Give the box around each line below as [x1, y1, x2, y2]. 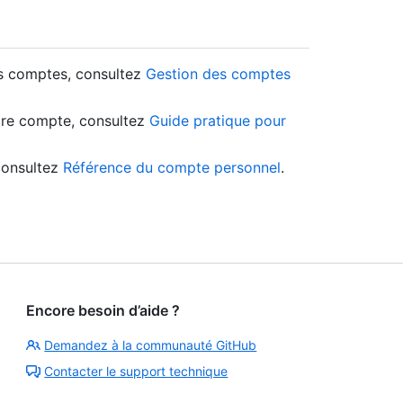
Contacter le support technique [44, 363, 228, 380]
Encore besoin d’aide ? [26, 301, 181, 320]
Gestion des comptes [146, 65, 291, 84]
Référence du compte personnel [63, 158, 281, 177]
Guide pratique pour [149, 112, 286, 130]
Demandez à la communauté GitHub [44, 337, 257, 354]
